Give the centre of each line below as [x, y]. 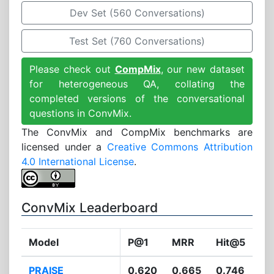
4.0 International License [78, 162]
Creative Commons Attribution [180, 147]
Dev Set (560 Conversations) [137, 13]
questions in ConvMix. [80, 113]
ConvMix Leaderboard [90, 208]
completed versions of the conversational [137, 99]
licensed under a [64, 147]
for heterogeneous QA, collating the [137, 84]
